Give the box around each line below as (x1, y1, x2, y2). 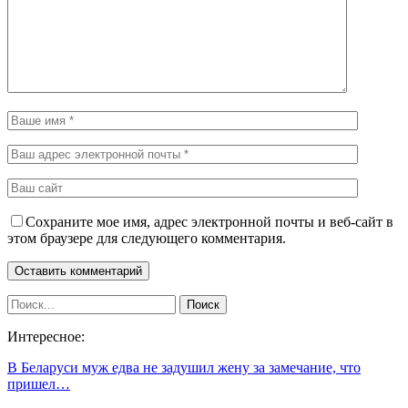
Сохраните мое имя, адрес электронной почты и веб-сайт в (25, 213, 393, 229)
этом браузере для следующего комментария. (7, 229, 286, 246)
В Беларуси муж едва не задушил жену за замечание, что (7, 359, 361, 375)
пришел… (7, 375, 70, 392)
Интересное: (7, 328, 85, 344)
